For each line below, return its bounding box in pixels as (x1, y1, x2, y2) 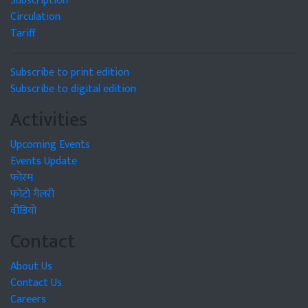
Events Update (10, 151, 77, 170)
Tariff (10, 23, 36, 43)
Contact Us (10, 273, 62, 292)
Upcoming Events (10, 135, 90, 154)
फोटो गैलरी (10, 184, 54, 203)
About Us (10, 256, 52, 276)
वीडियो (10, 201, 36, 220)
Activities (10, 103, 87, 136)
